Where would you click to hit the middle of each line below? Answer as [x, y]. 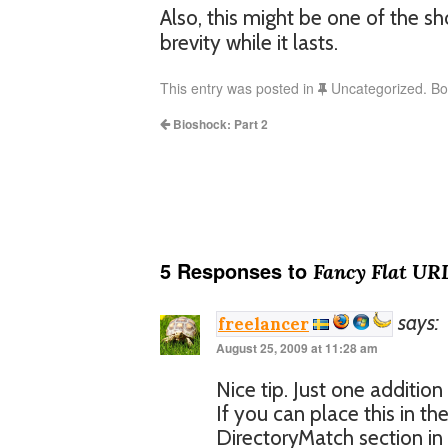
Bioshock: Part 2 [219, 124]
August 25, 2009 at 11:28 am [297, 348]
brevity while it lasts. [249, 42]
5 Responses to [236, 270]
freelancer [263, 324]
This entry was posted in [239, 88]
